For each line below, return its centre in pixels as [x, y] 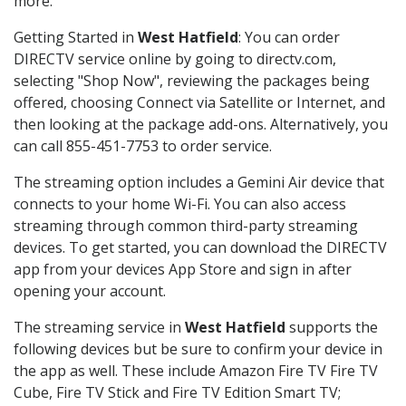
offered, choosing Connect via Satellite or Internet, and [199, 103]
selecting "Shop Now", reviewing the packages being [192, 81]
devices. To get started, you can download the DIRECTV [200, 248]
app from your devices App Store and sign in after [183, 270]
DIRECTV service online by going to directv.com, [175, 59]
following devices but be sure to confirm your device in [198, 349]
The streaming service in [99, 328]
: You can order [289, 38]
